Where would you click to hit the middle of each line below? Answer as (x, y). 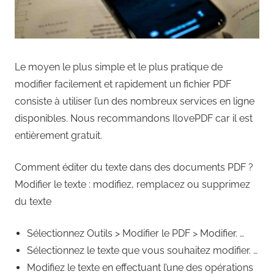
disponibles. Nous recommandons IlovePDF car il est (134, 118)
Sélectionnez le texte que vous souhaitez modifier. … (142, 250)
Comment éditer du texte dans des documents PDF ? (134, 167)
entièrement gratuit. (58, 135)
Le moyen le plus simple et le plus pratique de (119, 67)
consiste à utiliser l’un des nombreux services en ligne (135, 101)
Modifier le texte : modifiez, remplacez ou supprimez (132, 184)
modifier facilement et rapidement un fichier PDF (123, 84)
